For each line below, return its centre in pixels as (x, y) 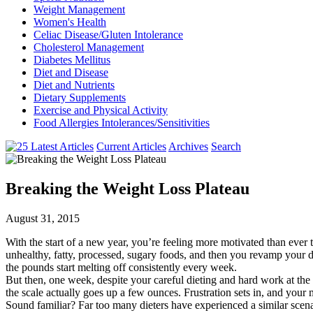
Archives (188, 146)
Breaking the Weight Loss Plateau (128, 188)
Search (226, 146)
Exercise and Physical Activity (101, 110)
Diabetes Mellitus (72, 60)
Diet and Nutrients (74, 85)
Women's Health (70, 22)
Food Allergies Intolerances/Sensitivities (122, 123)
